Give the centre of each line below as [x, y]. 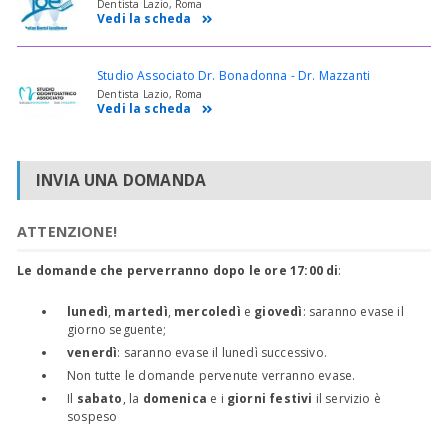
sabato [99, 398]
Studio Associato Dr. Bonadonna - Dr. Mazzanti [234, 76]
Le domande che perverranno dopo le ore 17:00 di [178, 270]
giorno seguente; [116, 329]
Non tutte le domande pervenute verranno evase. [211, 375]
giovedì [278, 311]
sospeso [92, 416]
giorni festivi [269, 398]
